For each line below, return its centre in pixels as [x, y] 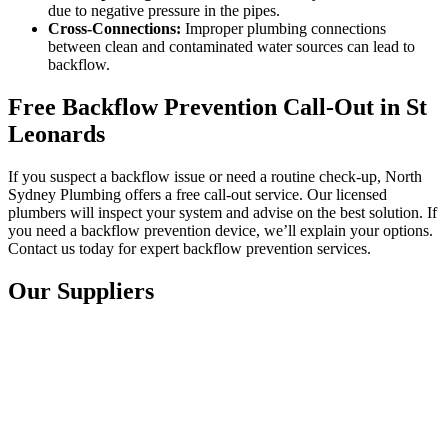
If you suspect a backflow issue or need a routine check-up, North [215, 177]
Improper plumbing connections [283, 29]
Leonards [56, 134]
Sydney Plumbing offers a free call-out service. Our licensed [197, 195]
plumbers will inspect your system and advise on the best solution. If [222, 213]
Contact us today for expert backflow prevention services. [189, 249]
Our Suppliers [81, 291]
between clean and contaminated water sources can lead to [231, 47]
